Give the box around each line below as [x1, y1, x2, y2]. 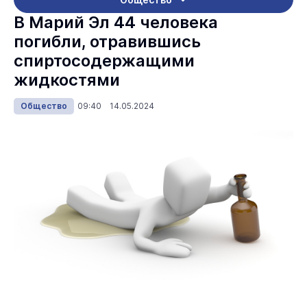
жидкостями [14, 70, 120, 90]
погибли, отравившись [14, 32, 201, 51]
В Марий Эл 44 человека [14, 12, 218, 32]
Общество [21, 101, 67, 111]
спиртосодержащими [14, 51, 195, 71]
